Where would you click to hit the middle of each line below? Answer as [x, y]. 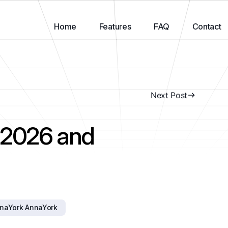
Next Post [169, 95]
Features [115, 26]
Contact [207, 26]
